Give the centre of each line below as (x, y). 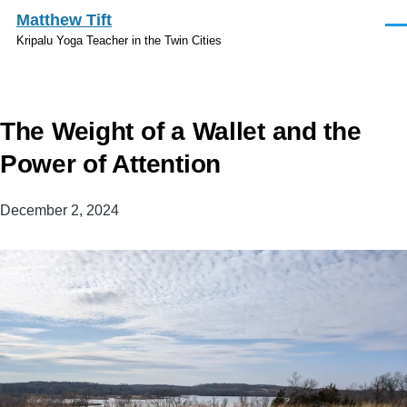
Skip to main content (82, 12)
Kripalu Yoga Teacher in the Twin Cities (119, 40)
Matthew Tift (64, 20)
